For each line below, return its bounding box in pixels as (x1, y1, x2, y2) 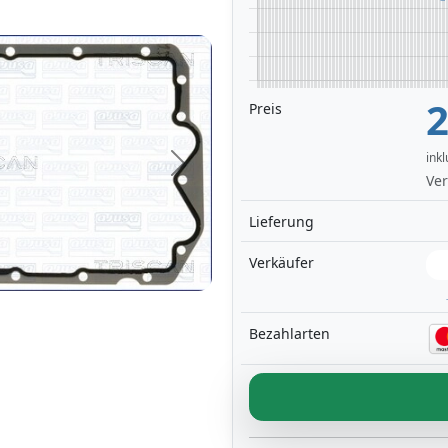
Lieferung (249, 212, 314, 232)
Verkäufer (249, 253, 314, 273)
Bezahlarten (249, 324, 330, 344)
